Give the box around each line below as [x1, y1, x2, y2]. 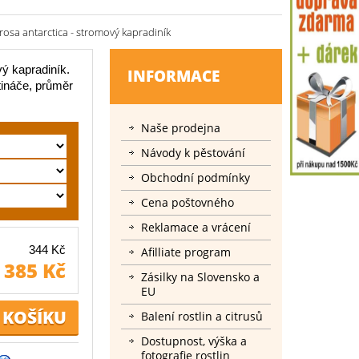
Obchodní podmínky [141, 170, 250, 185]
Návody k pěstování [141, 145, 245, 160]
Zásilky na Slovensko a [141, 269, 260, 284]
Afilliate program [141, 244, 231, 260]
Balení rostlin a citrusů [141, 309, 263, 324]
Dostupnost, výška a [141, 333, 247, 349]
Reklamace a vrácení [141, 220, 251, 235]
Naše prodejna [141, 120, 220, 135]
